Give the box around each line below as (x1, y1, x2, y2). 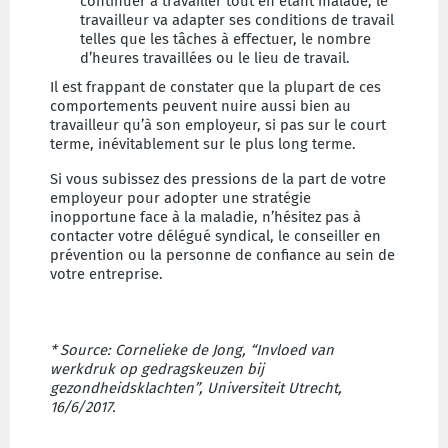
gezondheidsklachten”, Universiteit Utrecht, (50, 379, 342, 397)
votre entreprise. (50, 265, 167, 283)
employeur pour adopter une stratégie (50, 189, 311, 207)
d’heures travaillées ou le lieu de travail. (80, 49, 350, 67)
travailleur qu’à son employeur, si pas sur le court (50, 116, 386, 134)
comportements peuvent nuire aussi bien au (50, 97, 351, 115)
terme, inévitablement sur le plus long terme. (50, 135, 364, 153)
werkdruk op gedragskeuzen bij (50, 360, 264, 378)
